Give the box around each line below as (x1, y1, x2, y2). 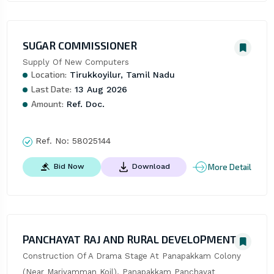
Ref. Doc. (63, 99, 105, 109)
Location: (31, 69, 67, 80)
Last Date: (31, 84, 72, 95)
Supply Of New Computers (22, 57, 129, 67)
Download (131, 162, 170, 171)
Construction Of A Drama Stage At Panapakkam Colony (22, 251, 241, 261)
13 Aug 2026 (71, 84, 127, 95)
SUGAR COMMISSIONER (22, 39, 137, 53)
